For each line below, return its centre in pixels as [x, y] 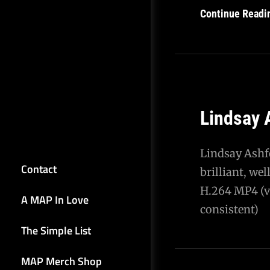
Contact [39, 169]
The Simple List [56, 231]
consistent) [229, 209]
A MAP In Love [55, 200]
